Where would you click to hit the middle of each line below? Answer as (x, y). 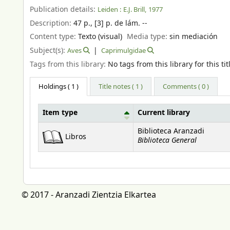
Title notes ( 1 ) (121, 87)
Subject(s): (49, 51)
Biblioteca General (167, 141)
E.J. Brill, (135, 9)
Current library (164, 113)
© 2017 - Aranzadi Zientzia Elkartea (89, 195)
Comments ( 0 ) (186, 87)
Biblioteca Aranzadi (171, 132)
